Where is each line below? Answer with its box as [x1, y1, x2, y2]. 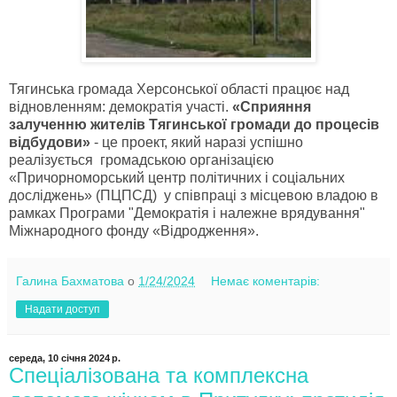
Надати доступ [25, 303, 100, 316]
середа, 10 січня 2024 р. [9, 353, 121, 364]
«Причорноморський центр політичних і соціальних [9, 170, 345, 186]
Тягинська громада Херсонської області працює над [9, 82, 349, 97]
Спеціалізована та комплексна [9, 363, 308, 388]
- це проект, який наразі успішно [94, 135, 303, 151]
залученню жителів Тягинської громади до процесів [9, 117, 379, 133]
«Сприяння [232, 99, 311, 115]
